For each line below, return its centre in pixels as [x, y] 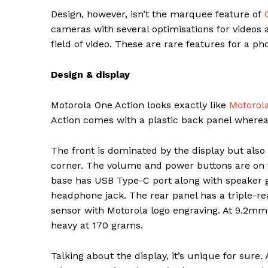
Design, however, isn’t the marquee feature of [158, 14]
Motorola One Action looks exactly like [140, 105]
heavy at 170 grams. [97, 226]
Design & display [90, 75]
